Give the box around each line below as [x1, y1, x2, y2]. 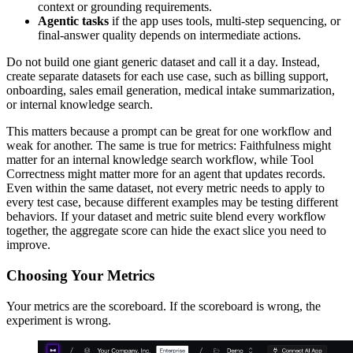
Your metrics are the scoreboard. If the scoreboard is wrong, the [6, 299, 321, 313]
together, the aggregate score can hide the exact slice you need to [6, 224, 326, 238]
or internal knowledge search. [6, 98, 153, 112]
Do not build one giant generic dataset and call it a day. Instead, [6, 55, 320, 69]
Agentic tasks [38, 14, 109, 28]
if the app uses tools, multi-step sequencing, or [109, 14, 340, 28]
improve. [6, 238, 50, 252]
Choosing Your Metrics [6, 266, 154, 284]
